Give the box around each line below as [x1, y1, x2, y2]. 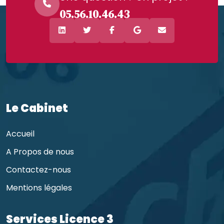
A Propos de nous [6, 145, 74, 157]
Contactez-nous [6, 163, 71, 175]
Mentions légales [6, 181, 72, 193]
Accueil [6, 127, 34, 139]
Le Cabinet [6, 100, 68, 116]
